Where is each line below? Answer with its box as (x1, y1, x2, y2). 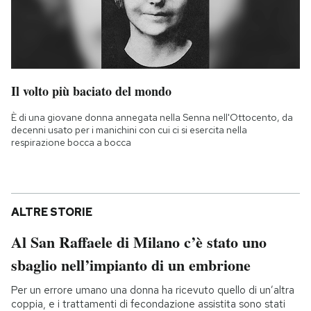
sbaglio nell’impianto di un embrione (11, 253, 251, 276)
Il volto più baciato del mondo (11, 81, 171, 100)
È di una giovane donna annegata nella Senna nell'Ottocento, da (11, 110, 293, 124)
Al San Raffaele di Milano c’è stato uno (11, 230, 267, 253)
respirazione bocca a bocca (11, 135, 131, 149)
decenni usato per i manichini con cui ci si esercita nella (11, 123, 247, 136)
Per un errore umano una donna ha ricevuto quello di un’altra (11, 283, 294, 297)
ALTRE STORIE (11, 204, 92, 219)
